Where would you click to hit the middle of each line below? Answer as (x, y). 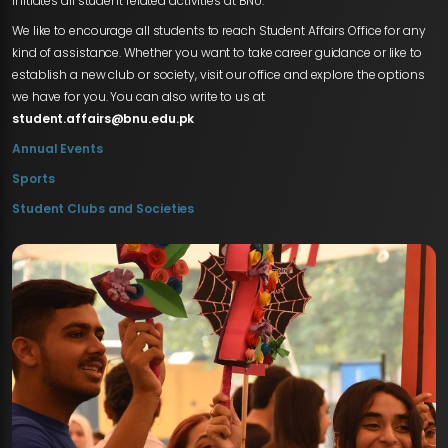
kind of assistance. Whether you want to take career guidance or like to (217, 52)
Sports (33, 178)
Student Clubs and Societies (103, 208)
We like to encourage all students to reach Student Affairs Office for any (219, 30)
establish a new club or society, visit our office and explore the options (218, 74)
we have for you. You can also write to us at (138, 96)
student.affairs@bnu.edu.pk (103, 118)
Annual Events (57, 148)
